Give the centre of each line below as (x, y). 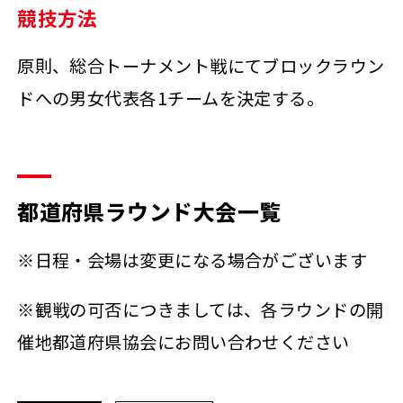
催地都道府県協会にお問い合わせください (184, 342)
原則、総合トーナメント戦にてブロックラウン (201, 66)
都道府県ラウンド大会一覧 (149, 210)
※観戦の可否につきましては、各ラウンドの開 (201, 309)
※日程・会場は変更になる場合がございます (193, 260)
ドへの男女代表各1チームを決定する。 (171, 99)
